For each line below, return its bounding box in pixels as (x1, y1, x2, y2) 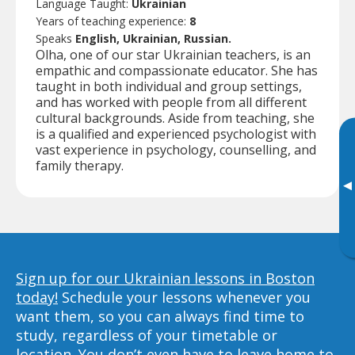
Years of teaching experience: (36, 13, 189, 29)
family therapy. (36, 156, 124, 174)
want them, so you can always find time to (16, 306, 304, 326)
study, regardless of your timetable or (16, 325, 277, 345)
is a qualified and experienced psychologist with (36, 124, 316, 143)
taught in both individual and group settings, (36, 77, 302, 95)
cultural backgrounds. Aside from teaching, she (36, 109, 315, 127)
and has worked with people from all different (36, 93, 307, 111)
